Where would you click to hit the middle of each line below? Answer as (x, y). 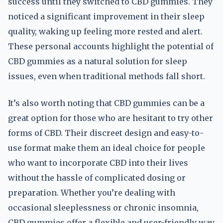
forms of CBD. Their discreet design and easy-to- (106, 133)
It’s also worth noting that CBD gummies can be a (106, 103)
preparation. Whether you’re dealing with (92, 193)
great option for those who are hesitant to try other (111, 118)
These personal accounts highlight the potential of (111, 46)
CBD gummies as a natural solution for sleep (98, 61)
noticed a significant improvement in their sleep (106, 16)
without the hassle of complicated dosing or (97, 178)
